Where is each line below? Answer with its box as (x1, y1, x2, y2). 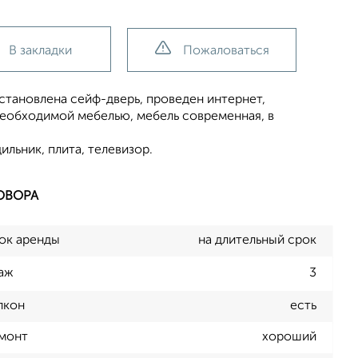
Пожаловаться (182, 45, 269, 58)
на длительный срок (198, 234, 316, 247)
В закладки (9, 45, 72, 58)
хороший (262, 331, 316, 344)
